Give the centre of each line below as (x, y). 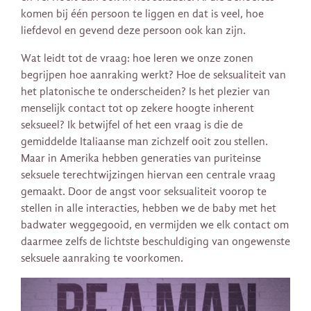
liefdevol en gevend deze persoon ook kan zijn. (133, 31)
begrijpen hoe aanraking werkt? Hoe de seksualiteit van (153, 75)
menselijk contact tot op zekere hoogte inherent (137, 109)
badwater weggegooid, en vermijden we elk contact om (155, 225)
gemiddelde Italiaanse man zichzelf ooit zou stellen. (144, 142)
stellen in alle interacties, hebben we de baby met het (149, 209)
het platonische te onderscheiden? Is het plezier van (145, 92)
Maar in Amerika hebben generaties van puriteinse (141, 159)
